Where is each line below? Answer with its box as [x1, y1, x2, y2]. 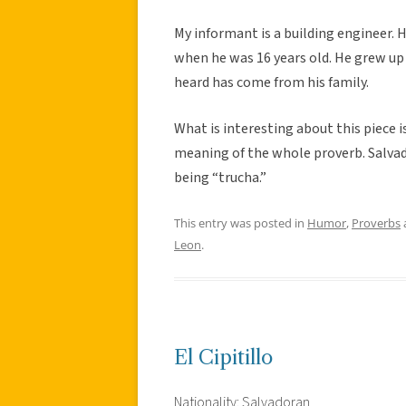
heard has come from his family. [174, 72, 369, 92]
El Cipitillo [174, 344, 273, 370]
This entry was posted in [174, 214, 307, 231]
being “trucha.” [174, 167, 266, 188]
